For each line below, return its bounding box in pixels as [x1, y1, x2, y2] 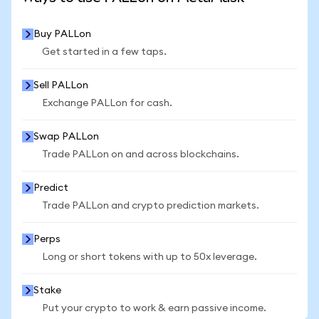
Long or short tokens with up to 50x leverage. [42, 252, 257, 262]
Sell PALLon [33, 80, 88, 90]
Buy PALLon [33, 29, 91, 39]
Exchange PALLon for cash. [42, 98, 172, 108]
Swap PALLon [33, 132, 99, 142]
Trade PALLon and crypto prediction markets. [42, 201, 259, 211]
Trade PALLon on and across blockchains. [42, 150, 239, 159]
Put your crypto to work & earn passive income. [42, 303, 266, 313]
